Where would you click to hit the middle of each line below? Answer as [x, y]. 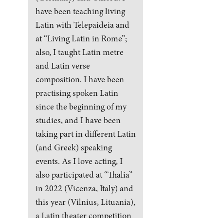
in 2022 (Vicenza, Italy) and [84, 188]
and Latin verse [63, 65]
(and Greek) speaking [73, 147]
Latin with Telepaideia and [82, 25]
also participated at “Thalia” [84, 174]
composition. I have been [80, 79]
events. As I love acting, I [79, 161]
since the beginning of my [81, 106]
